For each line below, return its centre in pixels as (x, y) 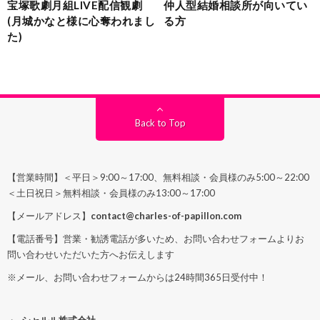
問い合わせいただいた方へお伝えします (91, 254)
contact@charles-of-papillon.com (166, 215)
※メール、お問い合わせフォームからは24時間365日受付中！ (137, 277)
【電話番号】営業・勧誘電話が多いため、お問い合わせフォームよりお (156, 238)
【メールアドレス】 (49, 215)
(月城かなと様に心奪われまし (81, 20)
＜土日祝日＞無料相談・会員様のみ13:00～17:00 (111, 192)
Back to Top (160, 122)
